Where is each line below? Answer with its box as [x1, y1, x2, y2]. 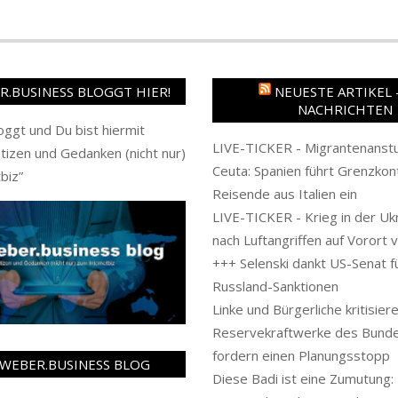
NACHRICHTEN [297, 100, 393, 119]
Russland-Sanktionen [212, 277, 338, 296]
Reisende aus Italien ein [212, 185, 357, 203]
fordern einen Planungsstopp [212, 346, 390, 365]
